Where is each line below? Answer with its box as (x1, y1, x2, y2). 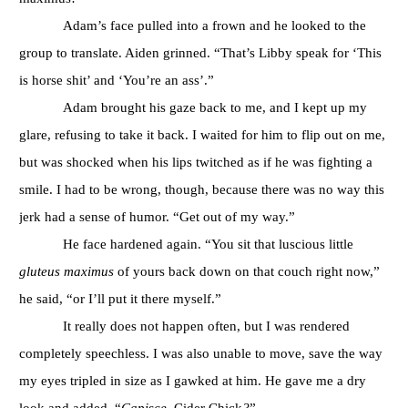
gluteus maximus (19, 262, 114, 279)
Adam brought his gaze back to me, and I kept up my (63, 98, 367, 115)
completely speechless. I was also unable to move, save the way (19, 344, 382, 361)
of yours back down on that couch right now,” (114, 262, 380, 279)
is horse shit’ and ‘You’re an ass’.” (19, 71, 214, 87)
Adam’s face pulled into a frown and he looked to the (63, 16, 366, 33)
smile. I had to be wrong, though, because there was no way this (19, 180, 384, 197)
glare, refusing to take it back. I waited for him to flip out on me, (19, 126, 385, 142)
